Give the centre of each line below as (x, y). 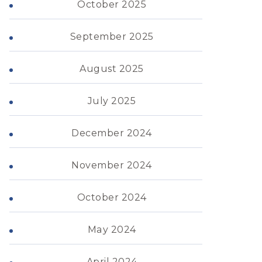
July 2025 (112, 101)
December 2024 (112, 133)
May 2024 (112, 230)
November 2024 (112, 165)
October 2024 (112, 197)
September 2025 (112, 37)
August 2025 (112, 69)
